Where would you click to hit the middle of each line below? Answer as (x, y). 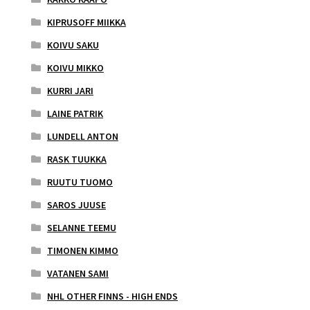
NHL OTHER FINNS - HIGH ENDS (112, 296)
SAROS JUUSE (76, 204)
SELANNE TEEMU (81, 227)
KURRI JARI (70, 90)
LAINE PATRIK (75, 113)
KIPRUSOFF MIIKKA (86, 22)
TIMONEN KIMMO (82, 250)
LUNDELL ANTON (82, 136)
